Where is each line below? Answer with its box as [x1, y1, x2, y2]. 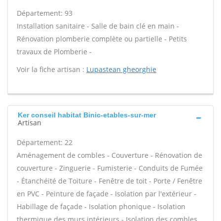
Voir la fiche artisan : [17, 65, 86, 74]
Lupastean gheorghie [86, 65, 156, 74]
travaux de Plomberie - [17, 47, 92, 56]
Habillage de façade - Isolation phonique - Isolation [17, 202, 185, 211]
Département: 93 [17, 8, 73, 18]
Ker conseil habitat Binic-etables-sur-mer [18, 111, 156, 119]
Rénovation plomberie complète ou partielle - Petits [17, 34, 187, 43]
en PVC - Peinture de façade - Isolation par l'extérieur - [17, 189, 196, 198]
